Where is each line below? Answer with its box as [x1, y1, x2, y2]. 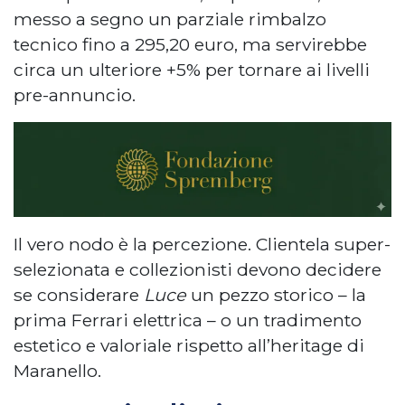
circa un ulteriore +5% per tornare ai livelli [14, 58, 370, 80]
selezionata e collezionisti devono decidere [14, 258, 381, 280]
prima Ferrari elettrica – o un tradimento [14, 308, 362, 331]
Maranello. [14, 359, 101, 381]
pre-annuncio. [14, 83, 136, 106]
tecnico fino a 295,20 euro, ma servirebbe [14, 33, 367, 55]
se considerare [14, 283, 144, 306]
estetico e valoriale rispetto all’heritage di [14, 334, 364, 356]
